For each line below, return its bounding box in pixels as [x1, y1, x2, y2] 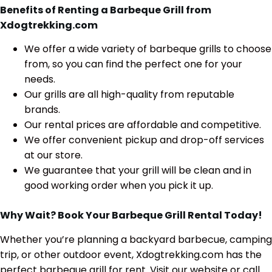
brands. [24, 103, 60, 117]
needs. [24, 72, 55, 87]
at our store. [24, 148, 83, 163]
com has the [202, 248, 262, 262]
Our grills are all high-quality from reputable [24, 87, 234, 102]
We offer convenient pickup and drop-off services [24, 133, 264, 148]
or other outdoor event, [19, 248, 134, 262]
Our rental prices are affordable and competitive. [24, 118, 261, 132]
